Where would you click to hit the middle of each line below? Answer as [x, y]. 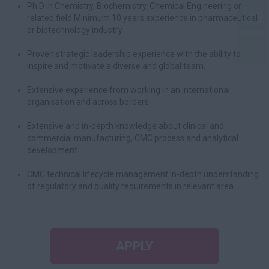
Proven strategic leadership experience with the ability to [134, 54]
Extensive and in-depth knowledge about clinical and [125, 126]
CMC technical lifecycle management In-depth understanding [143, 174]
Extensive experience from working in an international [128, 90]
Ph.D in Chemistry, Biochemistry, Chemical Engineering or [134, 6]
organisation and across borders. [89, 102]
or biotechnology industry [75, 30]
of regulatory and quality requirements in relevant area [130, 186]
